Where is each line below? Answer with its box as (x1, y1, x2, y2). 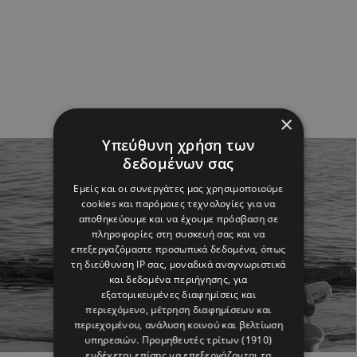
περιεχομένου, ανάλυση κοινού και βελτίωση (73, 317, 284, 331)
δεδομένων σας (123, 153, 234, 173)
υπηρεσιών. (84, 332, 142, 347)
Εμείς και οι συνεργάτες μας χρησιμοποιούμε (73, 181, 284, 195)
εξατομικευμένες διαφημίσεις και (100, 287, 257, 301)
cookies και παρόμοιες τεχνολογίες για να (80, 196, 276, 210)
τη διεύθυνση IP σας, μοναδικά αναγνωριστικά (71, 257, 286, 271)
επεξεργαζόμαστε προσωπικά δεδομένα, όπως (71, 241, 286, 256)
